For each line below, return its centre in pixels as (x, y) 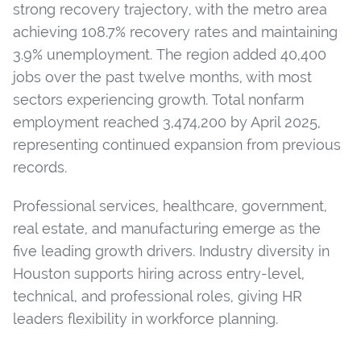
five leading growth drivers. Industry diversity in (171, 251)
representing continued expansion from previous (177, 145)
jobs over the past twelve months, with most (162, 77)
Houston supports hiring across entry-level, (159, 274)
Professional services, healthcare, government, (170, 206)
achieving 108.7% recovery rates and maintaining (175, 32)
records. (40, 168)
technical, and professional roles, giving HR (158, 297)
